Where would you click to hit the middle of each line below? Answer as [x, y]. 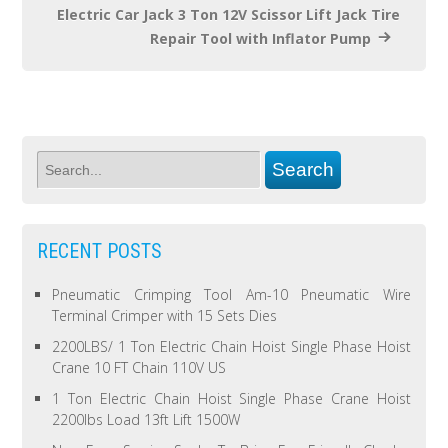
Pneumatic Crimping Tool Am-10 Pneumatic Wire [231, 295]
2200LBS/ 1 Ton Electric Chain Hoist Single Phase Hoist [231, 347]
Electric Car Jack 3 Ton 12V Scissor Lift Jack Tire [228, 15]
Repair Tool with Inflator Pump [260, 38]
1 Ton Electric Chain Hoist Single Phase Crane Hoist [231, 399]
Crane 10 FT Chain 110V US [139, 368]
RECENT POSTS [100, 251]
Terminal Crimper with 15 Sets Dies [165, 316]
